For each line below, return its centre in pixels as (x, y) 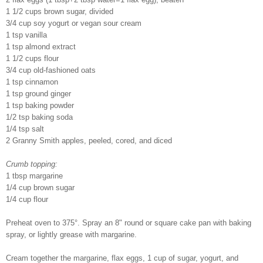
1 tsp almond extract (41, 46)
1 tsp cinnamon (32, 82)
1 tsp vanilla (26, 35)
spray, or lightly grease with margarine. (71, 234)
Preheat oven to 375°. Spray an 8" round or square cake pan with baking (129, 222)
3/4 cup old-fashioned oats (51, 70)
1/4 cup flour (27, 199)
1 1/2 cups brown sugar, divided (60, 11)
